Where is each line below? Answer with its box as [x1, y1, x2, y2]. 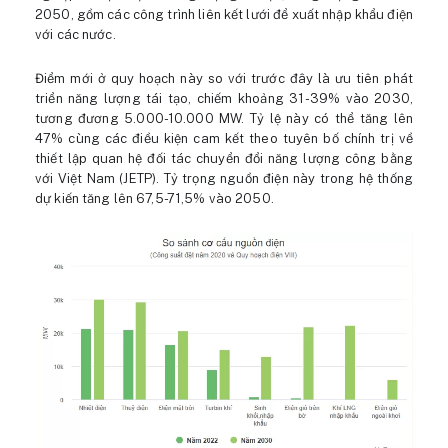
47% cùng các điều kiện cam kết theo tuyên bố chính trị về [35, 131, 413, 146]
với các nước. [35, 27, 116, 42]
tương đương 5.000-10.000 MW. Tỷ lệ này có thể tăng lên [35, 111, 413, 126]
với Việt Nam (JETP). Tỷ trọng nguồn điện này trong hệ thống [35, 171, 413, 186]
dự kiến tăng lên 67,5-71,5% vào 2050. [35, 191, 274, 206]
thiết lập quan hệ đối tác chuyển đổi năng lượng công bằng [35, 151, 413, 166]
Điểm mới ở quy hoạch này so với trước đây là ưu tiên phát [35, 71, 413, 86]
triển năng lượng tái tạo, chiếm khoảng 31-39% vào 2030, [35, 91, 413, 106]
